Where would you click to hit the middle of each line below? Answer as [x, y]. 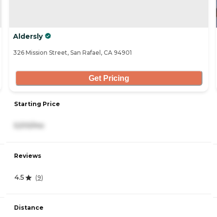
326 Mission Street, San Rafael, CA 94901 [72, 53]
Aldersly [28, 37]
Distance [29, 208]
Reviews [28, 156]
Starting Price [37, 104]
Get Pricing [109, 78]
